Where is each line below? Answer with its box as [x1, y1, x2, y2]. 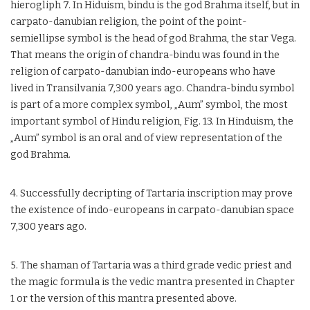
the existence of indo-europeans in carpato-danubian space [10, 204, 294, 216]
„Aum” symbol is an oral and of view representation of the [10, 132, 282, 144]
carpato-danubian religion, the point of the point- [10, 16, 247, 28]
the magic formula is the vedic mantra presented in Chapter [10, 276, 295, 288]
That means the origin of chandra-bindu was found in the [10, 49, 280, 61]
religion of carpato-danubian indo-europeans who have [10, 66, 275, 77]
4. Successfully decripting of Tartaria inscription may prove [10, 188, 293, 199]
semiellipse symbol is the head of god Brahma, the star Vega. [10, 33, 296, 44]
